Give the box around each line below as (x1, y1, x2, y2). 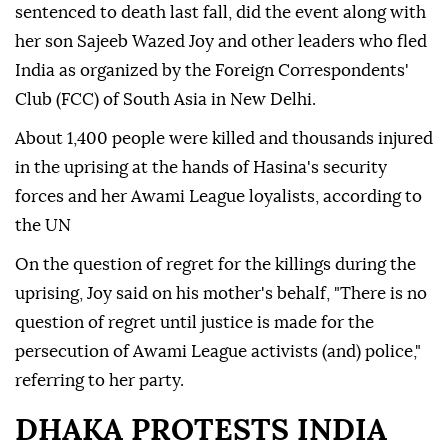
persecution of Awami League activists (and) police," (15, 343, 421, 361)
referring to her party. (15, 372, 184, 390)
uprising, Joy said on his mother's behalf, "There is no (15, 285, 427, 303)
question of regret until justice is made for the (15, 314, 374, 332)
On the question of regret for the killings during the (15, 256, 416, 274)
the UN (15, 217, 71, 235)
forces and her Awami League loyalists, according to (15, 188, 422, 206)
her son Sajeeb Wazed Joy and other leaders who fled (15, 33, 427, 51)
